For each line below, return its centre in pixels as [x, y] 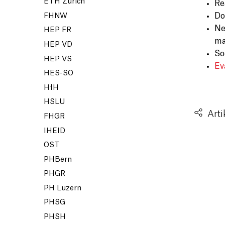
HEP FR [58, 30]
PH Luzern [63, 188]
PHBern [58, 159]
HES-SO [59, 74]
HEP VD [58, 44]
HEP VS [58, 59]
